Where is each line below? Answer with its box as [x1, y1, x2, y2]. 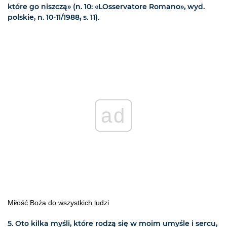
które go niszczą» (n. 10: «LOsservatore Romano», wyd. [8, 2, 205, 12]
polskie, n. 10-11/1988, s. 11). [8, 13, 99, 22]
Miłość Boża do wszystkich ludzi [8, 199, 109, 207]
